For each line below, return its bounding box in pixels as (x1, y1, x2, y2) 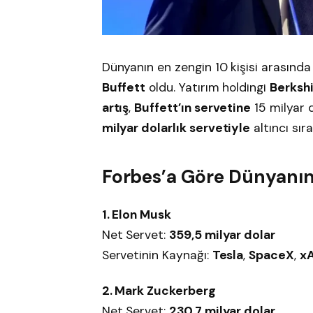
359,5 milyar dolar (169, 226, 276, 242)
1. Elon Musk (101, 206, 171, 222)
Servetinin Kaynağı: (101, 247, 212, 263)
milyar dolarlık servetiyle (101, 120, 251, 136)
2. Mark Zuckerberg (101, 283, 216, 299)
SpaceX (249, 247, 294, 263)
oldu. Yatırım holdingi (145, 80, 270, 96)
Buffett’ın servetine (134, 100, 252, 116)
